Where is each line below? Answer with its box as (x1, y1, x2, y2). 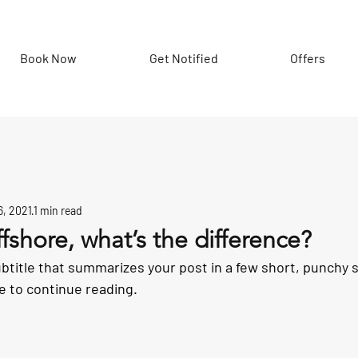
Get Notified (149, 50, 218, 66)
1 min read (34, 203, 82, 217)
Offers (290, 50, 325, 66)
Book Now (19, 50, 77, 66)
